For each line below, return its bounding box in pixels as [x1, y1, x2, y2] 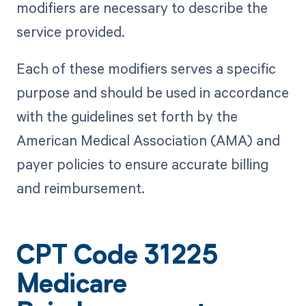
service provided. [16, 22, 125, 42]
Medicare [16, 273, 127, 299]
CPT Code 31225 [16, 244, 219, 270]
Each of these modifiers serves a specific [16, 59, 276, 79]
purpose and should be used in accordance [16, 83, 289, 102]
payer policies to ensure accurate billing [16, 154, 268, 174]
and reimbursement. [16, 178, 145, 198]
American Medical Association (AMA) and [16, 130, 280, 150]
